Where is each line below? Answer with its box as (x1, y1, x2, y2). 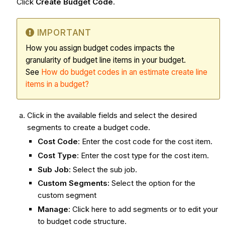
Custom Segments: (37, 178, 109, 188)
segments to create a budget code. (27, 123, 150, 133)
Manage (37, 204, 68, 214)
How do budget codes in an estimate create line (41, 67, 207, 77)
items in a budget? (25, 79, 89, 89)
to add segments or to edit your (108, 204, 218, 214)
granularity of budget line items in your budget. (25, 55, 186, 65)
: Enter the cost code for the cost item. (77, 137, 212, 147)
